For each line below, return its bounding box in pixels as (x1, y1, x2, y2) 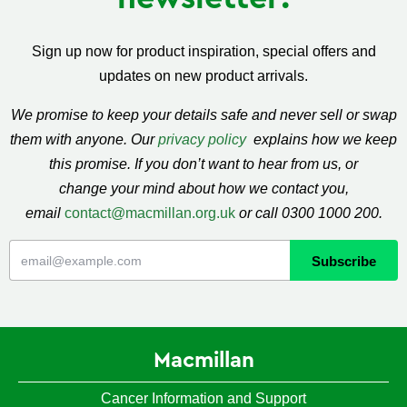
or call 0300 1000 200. (238, 204, 382, 221)
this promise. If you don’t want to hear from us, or (49, 155, 358, 172)
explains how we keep (250, 131, 397, 147)
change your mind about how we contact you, (58, 180, 349, 196)
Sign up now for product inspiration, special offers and (31, 43, 376, 59)
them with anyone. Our (10, 131, 158, 147)
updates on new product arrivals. (99, 67, 308, 84)
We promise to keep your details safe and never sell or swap (10, 106, 397, 123)
